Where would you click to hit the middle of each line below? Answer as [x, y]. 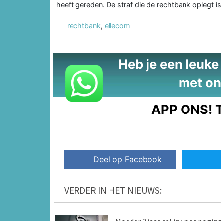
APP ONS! [182, 109]
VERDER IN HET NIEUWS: [113, 191]
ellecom [117, 25]
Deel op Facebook [128, 160]
